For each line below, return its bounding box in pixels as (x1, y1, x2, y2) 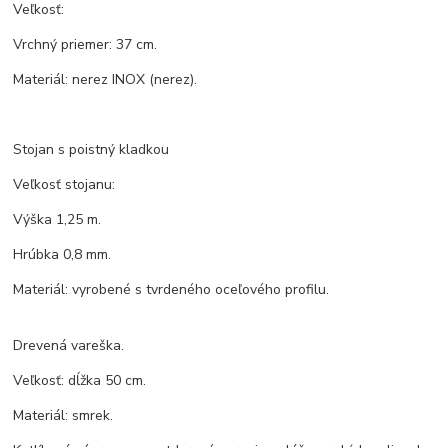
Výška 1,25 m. (13, 210, 102, 230)
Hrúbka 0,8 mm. (13, 245, 112, 265)
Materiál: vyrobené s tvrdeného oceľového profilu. (13, 280, 330, 300)
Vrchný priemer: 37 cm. (13, 35, 158, 55)
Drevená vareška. (13, 336, 125, 356)
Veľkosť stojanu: (13, 175, 116, 195)
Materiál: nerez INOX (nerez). (13, 70, 198, 90)
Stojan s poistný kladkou (13, 140, 170, 160)
